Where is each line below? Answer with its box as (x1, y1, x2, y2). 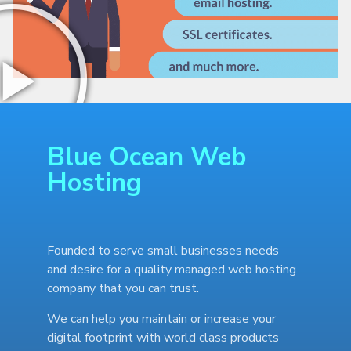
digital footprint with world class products (47, 328, 279, 346)
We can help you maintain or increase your (47, 309, 276, 327)
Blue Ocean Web (47, 139, 246, 175)
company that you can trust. (47, 280, 205, 298)
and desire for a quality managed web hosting (47, 261, 296, 279)
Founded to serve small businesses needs (47, 242, 279, 260)
